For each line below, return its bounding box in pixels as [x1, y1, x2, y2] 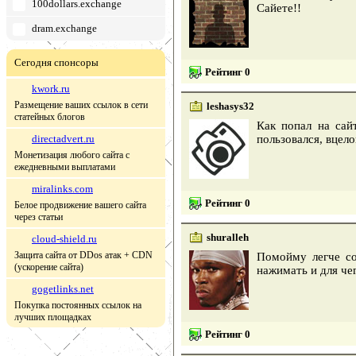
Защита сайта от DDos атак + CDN [14, 250, 153, 261]
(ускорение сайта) [14, 261, 83, 273]
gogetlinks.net [32, 283, 94, 295]
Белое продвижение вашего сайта [14, 199, 146, 211]
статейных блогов [14, 111, 85, 122]
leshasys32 [207, 100, 254, 112]
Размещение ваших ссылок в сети [14, 99, 148, 110]
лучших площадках [14, 311, 91, 323]
